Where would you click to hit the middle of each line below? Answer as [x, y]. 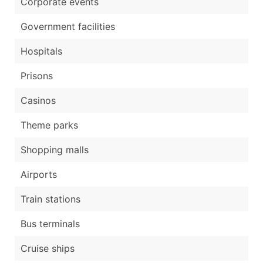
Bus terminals [50, 223]
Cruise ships [48, 248]
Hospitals [41, 51]
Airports [39, 174]
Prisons [37, 75]
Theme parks [49, 125]
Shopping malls [55, 149]
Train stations [50, 199]
